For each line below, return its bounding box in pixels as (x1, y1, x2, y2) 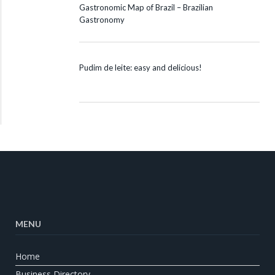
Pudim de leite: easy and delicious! (79, 62, 202, 72)
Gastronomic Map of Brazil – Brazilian (79, 2, 213, 12)
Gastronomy (79, 14, 125, 25)
